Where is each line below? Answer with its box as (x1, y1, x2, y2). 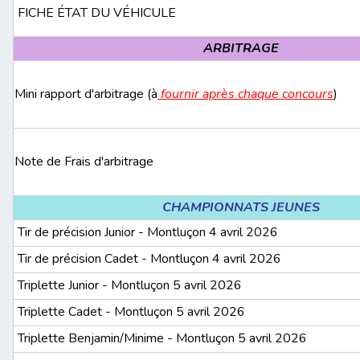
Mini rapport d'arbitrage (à (14, 85, 157, 104)
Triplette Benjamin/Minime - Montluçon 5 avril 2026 (14, 329, 307, 348)
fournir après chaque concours (157, 85, 333, 104)
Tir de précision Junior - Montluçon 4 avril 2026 (14, 223, 278, 242)
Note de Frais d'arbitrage (14, 153, 153, 171)
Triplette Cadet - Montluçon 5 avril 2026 (14, 303, 245, 321)
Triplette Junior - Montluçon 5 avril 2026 (14, 276, 242, 295)
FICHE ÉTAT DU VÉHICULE (14, 4, 176, 22)
